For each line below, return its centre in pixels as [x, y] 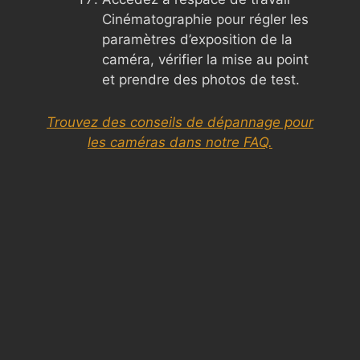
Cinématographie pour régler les [205, 19]
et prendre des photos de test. [201, 79]
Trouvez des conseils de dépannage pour [180, 122]
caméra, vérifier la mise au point [205, 59]
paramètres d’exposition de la [197, 39]
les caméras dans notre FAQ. [180, 142]
